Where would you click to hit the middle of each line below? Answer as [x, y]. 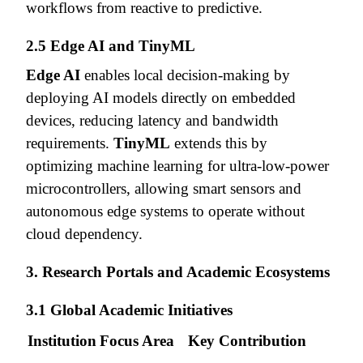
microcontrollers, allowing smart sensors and [164, 188]
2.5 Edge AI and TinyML [111, 45]
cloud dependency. [84, 233]
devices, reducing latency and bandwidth [152, 120]
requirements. [70, 143]
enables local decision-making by [185, 75]
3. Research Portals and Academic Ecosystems [178, 271]
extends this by [219, 143]
